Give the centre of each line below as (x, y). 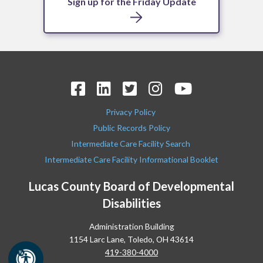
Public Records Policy (131, 127)
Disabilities (131, 203)
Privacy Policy (131, 112)
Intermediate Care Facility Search (131, 143)
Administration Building (131, 226)
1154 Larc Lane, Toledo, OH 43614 (131, 239)
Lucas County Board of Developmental (131, 186)
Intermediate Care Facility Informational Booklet (131, 159)
